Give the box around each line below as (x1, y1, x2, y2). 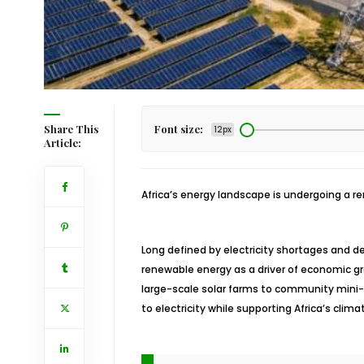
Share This (43, 122, 98, 136)
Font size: (154, 122, 203, 136)
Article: (43, 136, 81, 149)
